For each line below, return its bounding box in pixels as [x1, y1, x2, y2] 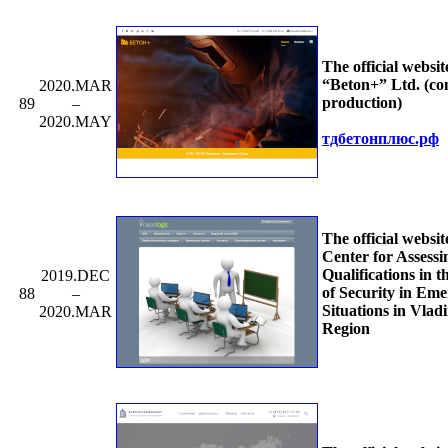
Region [322, 319, 370, 337]
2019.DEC [41, 266, 110, 284]
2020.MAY [39, 112, 112, 130]
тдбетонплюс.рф [322, 129, 439, 147]
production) [322, 93, 402, 111]
